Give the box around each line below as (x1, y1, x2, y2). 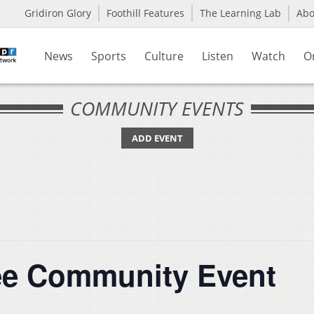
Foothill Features (107, 6, 184, 20)
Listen (202, 48, 233, 64)
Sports (91, 48, 126, 64)
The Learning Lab (200, 6, 281, 20)
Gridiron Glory (25, 6, 91, 20)
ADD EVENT (131, 132, 183, 144)
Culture (144, 48, 184, 64)
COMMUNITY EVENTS (70, 95, 244, 121)
